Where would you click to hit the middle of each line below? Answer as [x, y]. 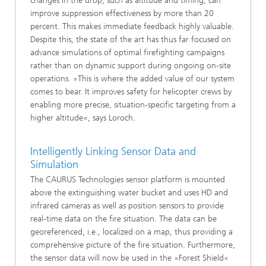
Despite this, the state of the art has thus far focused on [131, 39]
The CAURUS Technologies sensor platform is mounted [128, 180]
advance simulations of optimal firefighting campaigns [127, 52]
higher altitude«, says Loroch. [83, 118]
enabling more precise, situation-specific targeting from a [133, 104]
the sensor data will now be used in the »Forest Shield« [129, 258]
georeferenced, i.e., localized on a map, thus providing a [132, 232]
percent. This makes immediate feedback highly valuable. [132, 26]
